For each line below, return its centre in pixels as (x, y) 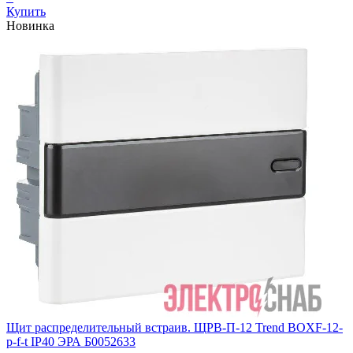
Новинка (30, 26)
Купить (26, 12)
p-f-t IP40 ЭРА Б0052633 (71, 342)
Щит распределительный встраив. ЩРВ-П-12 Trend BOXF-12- (175, 328)
